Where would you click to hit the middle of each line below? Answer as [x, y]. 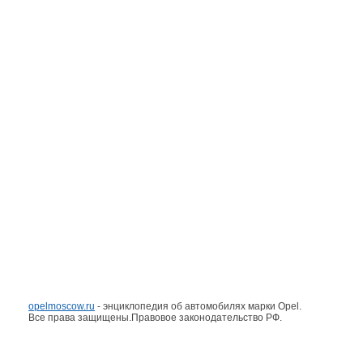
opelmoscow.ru [62, 306]
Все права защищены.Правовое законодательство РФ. [155, 318]
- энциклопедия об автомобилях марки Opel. [198, 306]
